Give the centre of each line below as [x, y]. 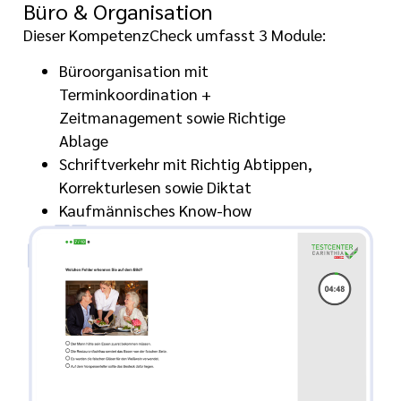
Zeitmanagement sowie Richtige [173, 117]
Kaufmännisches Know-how [156, 210]
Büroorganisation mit [134, 71]
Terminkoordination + [136, 94]
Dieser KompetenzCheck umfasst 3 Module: [175, 34]
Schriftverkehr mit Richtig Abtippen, [186, 164]
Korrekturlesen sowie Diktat [156, 187]
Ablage [84, 141]
